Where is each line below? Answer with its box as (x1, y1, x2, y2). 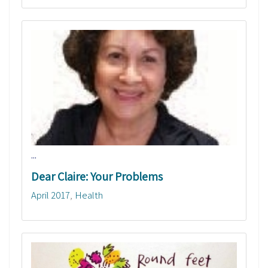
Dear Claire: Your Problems (31, 169, 163, 185)
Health (75, 188, 103, 202)
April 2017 (31, 188, 70, 202)
